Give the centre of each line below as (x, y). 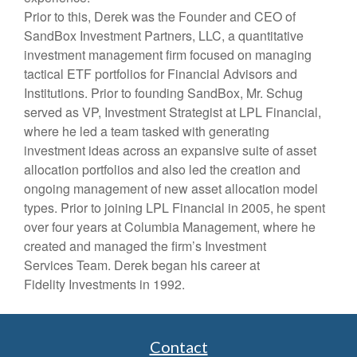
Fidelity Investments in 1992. (104, 284)
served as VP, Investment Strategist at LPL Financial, (173, 112)
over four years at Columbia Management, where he (170, 227)
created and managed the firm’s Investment (145, 246)
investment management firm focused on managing (168, 55)
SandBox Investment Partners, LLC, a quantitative (164, 35)
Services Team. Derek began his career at (142, 265)
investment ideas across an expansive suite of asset (170, 150)
